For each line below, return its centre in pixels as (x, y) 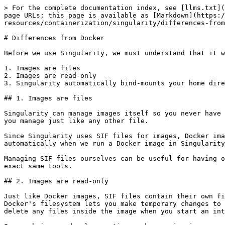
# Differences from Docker (54, 38)
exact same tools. (38, 166)
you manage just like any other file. (76, 121)
